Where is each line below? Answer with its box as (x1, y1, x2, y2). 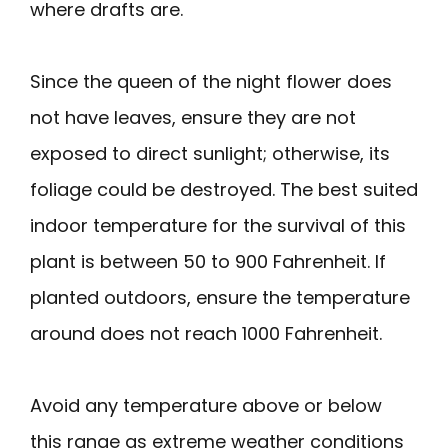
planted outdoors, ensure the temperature (30, 284, 410, 310)
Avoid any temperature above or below (30, 392, 382, 418)
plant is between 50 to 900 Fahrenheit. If (30, 248, 386, 274)
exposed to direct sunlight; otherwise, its (30, 140, 390, 166)
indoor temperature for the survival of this (30, 212, 406, 238)
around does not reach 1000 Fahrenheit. (30, 320, 382, 346)
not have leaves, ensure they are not (30, 104, 356, 130)
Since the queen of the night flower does (30, 68, 392, 94)
